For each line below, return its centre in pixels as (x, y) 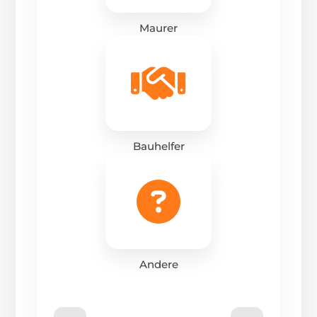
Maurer (158, 28)
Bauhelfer (158, 146)
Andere (158, 265)
